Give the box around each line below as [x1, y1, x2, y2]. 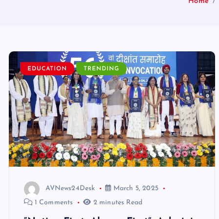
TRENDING [84, 66, 119, 72]
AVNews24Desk [45, 185, 95, 193]
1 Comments [32, 198, 73, 206]
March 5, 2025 [111, 185, 158, 193]
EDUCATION [27, 66, 67, 72]
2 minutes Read [91, 198, 143, 206]
